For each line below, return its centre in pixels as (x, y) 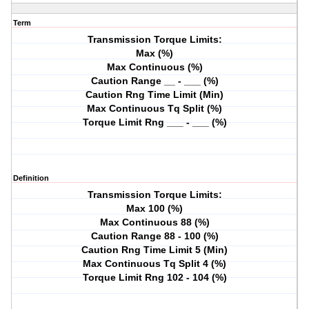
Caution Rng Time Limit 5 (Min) (155, 250)
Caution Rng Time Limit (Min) (155, 95)
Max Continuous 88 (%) (154, 222)
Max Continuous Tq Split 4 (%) (155, 264)
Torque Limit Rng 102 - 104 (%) (154, 278)
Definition (31, 178)
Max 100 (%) (155, 209)
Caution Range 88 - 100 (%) (154, 236)
